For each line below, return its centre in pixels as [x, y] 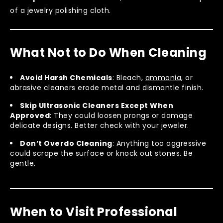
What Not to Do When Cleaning [108, 52]
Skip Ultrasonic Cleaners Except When [97, 105]
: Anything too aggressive [159, 143]
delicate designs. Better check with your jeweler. [100, 125]
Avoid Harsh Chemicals [66, 77]
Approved [30, 115]
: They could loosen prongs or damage [121, 115]
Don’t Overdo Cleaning [66, 143]
